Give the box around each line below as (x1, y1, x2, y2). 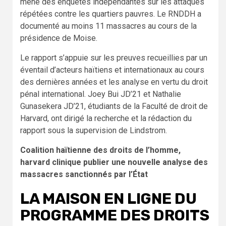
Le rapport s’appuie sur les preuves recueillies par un (20, 53, 207, 63)
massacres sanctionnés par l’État (20, 169, 148, 180)
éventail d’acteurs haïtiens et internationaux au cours (20, 65, 204, 75)
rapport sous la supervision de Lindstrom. (20, 126, 167, 136)
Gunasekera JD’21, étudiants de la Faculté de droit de (20, 101, 208, 111)
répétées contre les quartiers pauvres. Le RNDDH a (20, 9, 201, 19)
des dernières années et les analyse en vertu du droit (20, 77, 208, 87)
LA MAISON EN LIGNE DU (20, 190, 197, 208)
